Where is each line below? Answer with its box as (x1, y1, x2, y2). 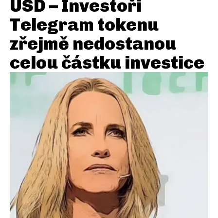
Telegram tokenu (10, 14, 159, 36)
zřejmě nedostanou (10, 33, 176, 54)
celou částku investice (10, 52, 204, 73)
